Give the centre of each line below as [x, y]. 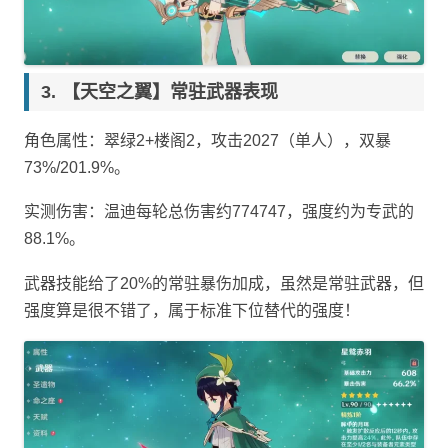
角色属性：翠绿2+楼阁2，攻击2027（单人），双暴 [207, 141]
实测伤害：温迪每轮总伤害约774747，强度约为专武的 [219, 212]
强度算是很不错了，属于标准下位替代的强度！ [192, 310]
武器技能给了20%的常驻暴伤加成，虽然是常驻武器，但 [224, 283]
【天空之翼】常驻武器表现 [170, 92]
